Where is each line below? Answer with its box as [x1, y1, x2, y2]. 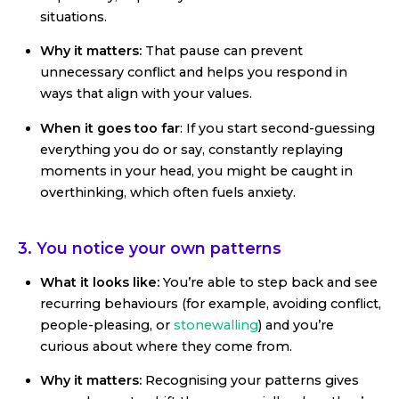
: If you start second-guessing [180, 119, 375, 136]
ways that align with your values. [40, 85, 252, 102]
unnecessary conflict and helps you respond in [40, 64, 347, 81]
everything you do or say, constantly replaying [40, 141, 343, 158]
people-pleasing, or [40, 316, 174, 333]
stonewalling [174, 316, 258, 333]
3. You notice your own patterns [18, 238, 281, 257]
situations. [40, 8, 107, 25]
